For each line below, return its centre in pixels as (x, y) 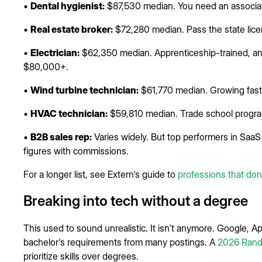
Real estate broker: (72, 29)
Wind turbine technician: (85, 90)
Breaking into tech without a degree (136, 201)
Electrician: (55, 52)
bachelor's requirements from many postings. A (120, 242)
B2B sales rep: (61, 137)
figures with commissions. (76, 151)
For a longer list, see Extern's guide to (101, 174)
